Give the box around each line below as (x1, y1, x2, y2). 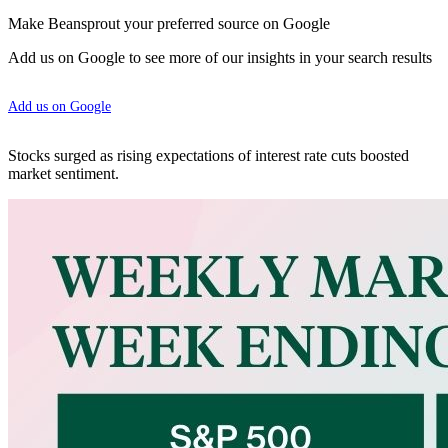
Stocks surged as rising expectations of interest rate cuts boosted (8, 146, 409, 164)
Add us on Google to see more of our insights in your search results (8, 48, 432, 66)
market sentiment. (8, 164, 119, 182)
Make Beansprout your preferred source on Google (8, 14, 330, 32)
